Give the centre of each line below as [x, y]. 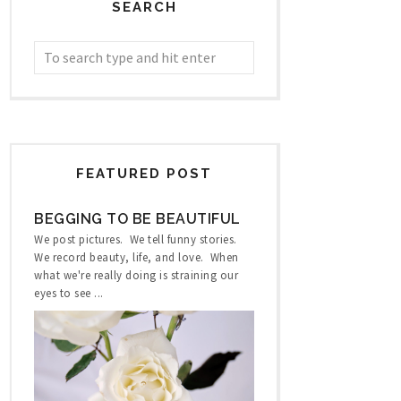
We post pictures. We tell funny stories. [137, 239]
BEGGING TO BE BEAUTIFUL [137, 218]
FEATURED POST [144, 173]
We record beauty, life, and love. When [137, 256]
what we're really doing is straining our [136, 274]
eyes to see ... [69, 292]
